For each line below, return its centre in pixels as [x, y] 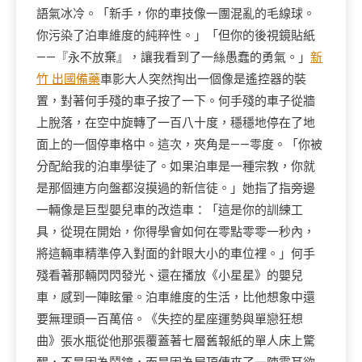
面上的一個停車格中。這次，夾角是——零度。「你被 [179, 145]
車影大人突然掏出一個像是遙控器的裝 [203, 79]
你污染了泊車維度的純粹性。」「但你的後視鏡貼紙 [176, 36]
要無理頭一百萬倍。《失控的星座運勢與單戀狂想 [170, 319]
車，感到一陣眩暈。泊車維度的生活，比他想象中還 [176, 297]
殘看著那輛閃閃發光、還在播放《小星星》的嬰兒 [170, 276]
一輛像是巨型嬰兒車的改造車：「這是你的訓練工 [170, 210]
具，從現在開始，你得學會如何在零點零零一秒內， [176, 232]
